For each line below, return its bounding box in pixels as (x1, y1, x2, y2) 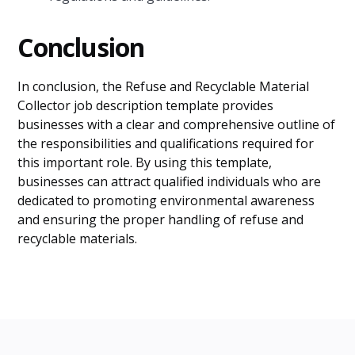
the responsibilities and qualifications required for (17, 135, 315, 152)
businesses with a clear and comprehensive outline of (17, 116, 336, 133)
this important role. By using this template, (17, 154, 273, 171)
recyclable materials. (17, 230, 138, 247)
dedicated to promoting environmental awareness (17, 192, 315, 209)
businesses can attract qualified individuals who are (17, 173, 322, 190)
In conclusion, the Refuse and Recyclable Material (17, 78, 310, 95)
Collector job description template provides (17, 97, 274, 114)
